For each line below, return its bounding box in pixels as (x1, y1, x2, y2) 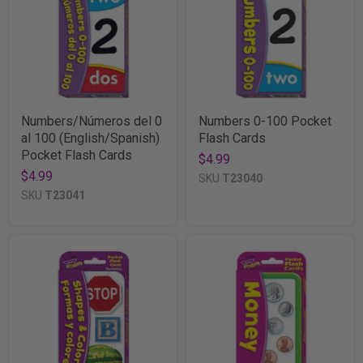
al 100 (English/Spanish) (21, 130, 160, 146)
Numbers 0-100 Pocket (199, 113, 331, 129)
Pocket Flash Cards (21, 147, 132, 163)
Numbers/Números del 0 (21, 113, 162, 129)
